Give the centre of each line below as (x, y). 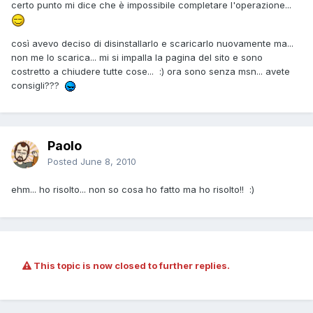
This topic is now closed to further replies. (131, 266)
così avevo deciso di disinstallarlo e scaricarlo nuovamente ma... (152, 43)
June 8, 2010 (108, 162)
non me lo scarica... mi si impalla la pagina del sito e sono (137, 57)
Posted (64, 162)
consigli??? (38, 85)
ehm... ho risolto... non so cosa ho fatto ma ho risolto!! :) (133, 190)
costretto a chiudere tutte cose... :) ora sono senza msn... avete (151, 71)
